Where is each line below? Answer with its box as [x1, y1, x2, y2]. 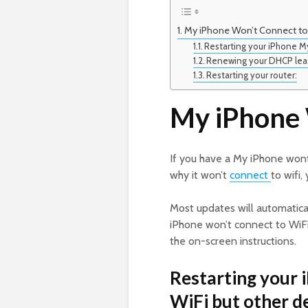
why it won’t [170, 168, 230, 182]
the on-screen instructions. [170, 234, 296, 248]
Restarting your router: [206, 69, 298, 81]
